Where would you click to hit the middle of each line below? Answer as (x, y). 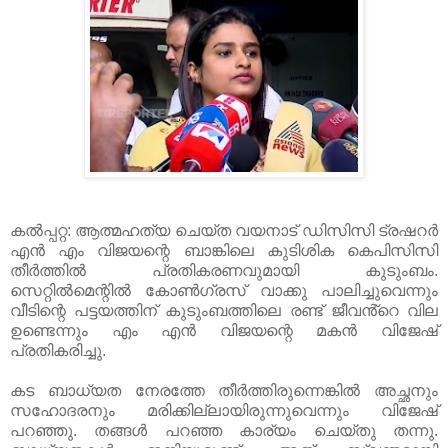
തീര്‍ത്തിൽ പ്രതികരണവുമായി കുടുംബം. (224, 270)
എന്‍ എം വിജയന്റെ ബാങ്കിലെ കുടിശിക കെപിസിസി (224, 250)
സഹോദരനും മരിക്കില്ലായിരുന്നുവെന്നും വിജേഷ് (224, 410)
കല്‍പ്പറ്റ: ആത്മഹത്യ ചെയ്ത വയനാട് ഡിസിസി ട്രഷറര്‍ (224, 230)
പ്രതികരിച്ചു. (58, 350)
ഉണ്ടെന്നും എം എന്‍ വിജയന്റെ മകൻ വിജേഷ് (224, 330)
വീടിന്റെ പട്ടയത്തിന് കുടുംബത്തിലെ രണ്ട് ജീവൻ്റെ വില (224, 310)
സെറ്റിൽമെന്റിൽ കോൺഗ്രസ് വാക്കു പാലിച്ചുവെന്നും (224, 290)
